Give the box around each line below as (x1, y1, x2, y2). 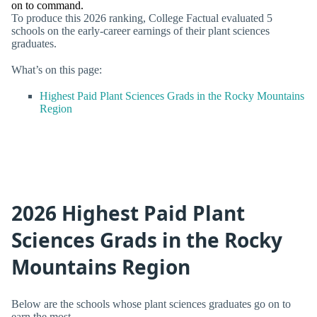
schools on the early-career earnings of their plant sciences (11, 24, 270, 37)
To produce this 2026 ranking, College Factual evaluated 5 (11, 11, 272, 24)
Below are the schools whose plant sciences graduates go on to (11, 298, 291, 311)
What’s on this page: (11, 64, 102, 76)
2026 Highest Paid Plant (11, 199, 245, 226)
